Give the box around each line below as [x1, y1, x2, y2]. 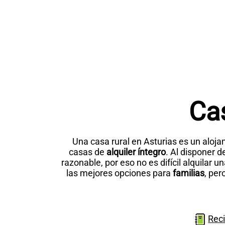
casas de [69, 147, 104, 158]
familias [173, 168, 204, 179]
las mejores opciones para [66, 168, 173, 179]
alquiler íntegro [104, 147, 166, 158]
